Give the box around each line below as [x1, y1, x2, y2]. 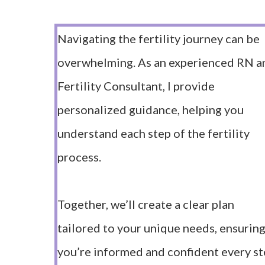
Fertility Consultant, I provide [57, 79, 215, 93]
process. [57, 150, 104, 164]
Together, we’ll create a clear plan [57, 197, 234, 211]
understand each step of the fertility [57, 126, 250, 140]
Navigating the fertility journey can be [57, 31, 260, 46]
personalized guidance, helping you [57, 102, 244, 117]
